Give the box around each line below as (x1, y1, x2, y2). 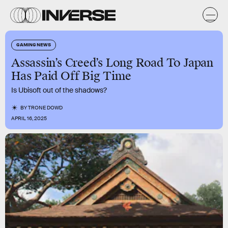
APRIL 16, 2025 (11, 115, 47, 122)
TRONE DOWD (28, 104, 63, 111)
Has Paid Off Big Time (11, 69, 131, 83)
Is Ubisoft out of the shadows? (11, 85, 107, 95)
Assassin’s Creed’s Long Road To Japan (11, 55, 213, 70)
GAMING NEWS (16, 41, 51, 47)
